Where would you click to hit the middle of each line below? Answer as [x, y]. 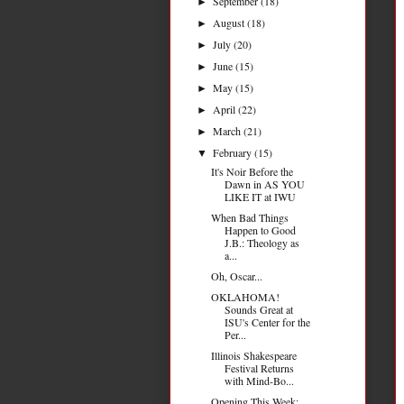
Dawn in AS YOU [264, 184]
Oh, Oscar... [236, 275]
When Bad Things [249, 217]
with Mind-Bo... [259, 380]
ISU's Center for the [267, 321]
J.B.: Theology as [262, 242]
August [230, 22]
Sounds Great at [258, 309]
